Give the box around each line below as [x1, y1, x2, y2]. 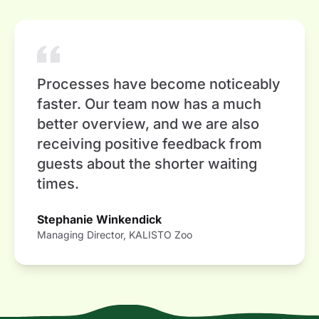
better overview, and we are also [37, 115, 259, 133]
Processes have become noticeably [37, 75, 281, 93]
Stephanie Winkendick [37, 212, 162, 227]
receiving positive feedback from [37, 135, 262, 153]
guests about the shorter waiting [37, 155, 257, 173]
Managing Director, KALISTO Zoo [37, 229, 192, 241]
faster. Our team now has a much [37, 95, 261, 113]
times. [37, 175, 79, 193]
